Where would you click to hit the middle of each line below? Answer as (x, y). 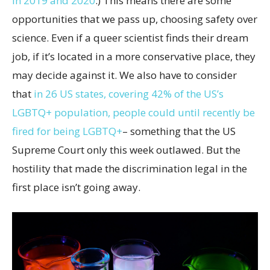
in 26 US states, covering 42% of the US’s (129, 94)
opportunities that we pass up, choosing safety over (135, 19)
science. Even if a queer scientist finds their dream (130, 38)
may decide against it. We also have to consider (124, 75)
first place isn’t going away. (76, 187)
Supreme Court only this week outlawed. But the (126, 150)
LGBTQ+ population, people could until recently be (133, 113)
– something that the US (179, 131)
